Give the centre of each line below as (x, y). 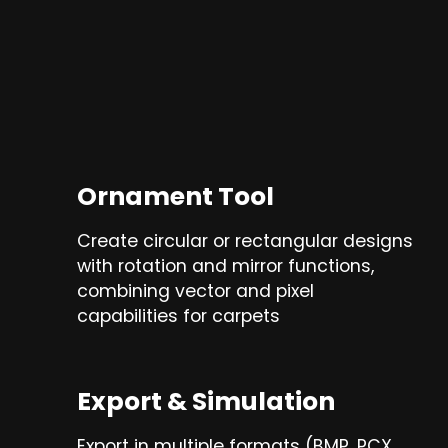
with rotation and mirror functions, (225, 266)
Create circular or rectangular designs (244, 241)
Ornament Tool (175, 197)
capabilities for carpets (178, 316)
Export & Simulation (205, 402)
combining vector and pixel (195, 291)
